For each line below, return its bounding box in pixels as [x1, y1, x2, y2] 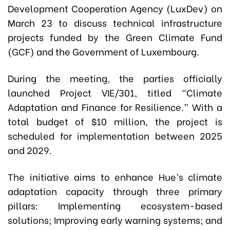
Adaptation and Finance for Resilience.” [8, 100, 189, 114]
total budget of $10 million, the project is [8, 114, 222, 128]
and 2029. [8, 143, 52, 157]
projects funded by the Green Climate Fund [8, 30, 222, 44]
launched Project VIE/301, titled [8, 85, 182, 100]
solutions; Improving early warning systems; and [8, 213, 222, 227]
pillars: [8, 198, 58, 213]
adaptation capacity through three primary [8, 184, 222, 198]
